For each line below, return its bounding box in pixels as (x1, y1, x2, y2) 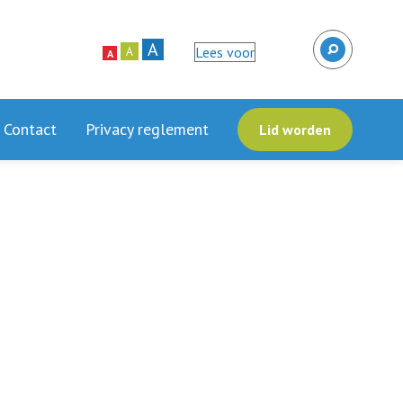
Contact (4, 119, 57, 139)
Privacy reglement (85, 119, 209, 139)
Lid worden (259, 121, 331, 139)
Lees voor (195, 42, 255, 61)
